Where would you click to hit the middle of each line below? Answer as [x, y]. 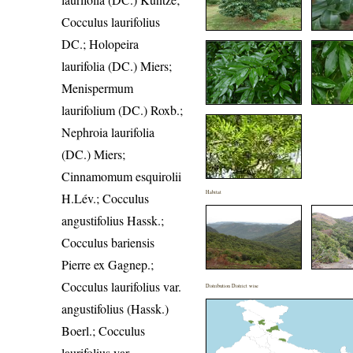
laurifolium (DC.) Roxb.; [123, 110]
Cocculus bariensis [108, 243]
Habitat [214, 192]
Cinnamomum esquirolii [122, 176]
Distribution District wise [232, 286]
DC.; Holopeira [100, 44]
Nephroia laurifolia [108, 132]
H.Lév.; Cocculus [106, 199]
